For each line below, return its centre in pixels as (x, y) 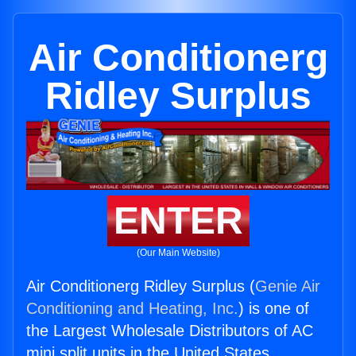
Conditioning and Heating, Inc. (132, 309)
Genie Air (288, 286)
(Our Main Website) (178, 253)
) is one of (274, 309)
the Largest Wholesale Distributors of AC (170, 331)
